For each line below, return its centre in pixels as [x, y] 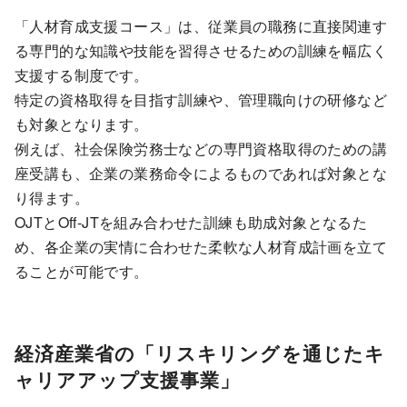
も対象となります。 [82, 124]
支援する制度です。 [82, 75]
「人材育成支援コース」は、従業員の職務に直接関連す [201, 26]
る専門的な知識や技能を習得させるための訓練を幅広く [201, 51]
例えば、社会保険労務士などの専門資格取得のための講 [201, 149]
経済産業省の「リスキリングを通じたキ [200, 353]
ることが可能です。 [82, 272]
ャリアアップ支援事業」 [128, 380]
